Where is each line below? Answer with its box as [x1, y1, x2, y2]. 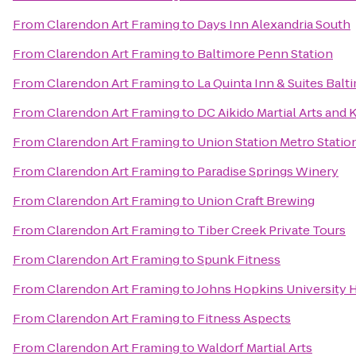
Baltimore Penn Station [197, 45, 333, 62]
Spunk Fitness [197, 251, 281, 268]
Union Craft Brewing [197, 192, 315, 209]
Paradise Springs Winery [197, 163, 339, 180]
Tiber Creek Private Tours [197, 222, 346, 238]
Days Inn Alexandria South [197, 16, 350, 33]
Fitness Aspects [197, 310, 291, 327]
